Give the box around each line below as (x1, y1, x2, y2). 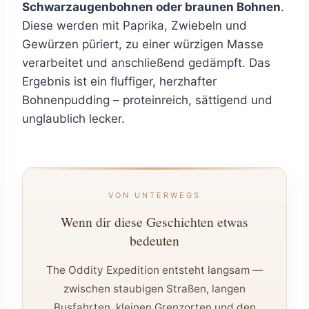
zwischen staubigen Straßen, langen (63, 282, 246, 296)
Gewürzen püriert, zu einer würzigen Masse (22, 37, 263, 52)
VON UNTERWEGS (108, 190, 201, 201)
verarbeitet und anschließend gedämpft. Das (22, 56, 270, 70)
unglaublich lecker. (22, 112, 125, 126)
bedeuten (130, 231, 179, 250)
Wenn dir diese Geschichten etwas (61, 212, 248, 231)
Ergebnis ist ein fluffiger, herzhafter (22, 74, 217, 89)
